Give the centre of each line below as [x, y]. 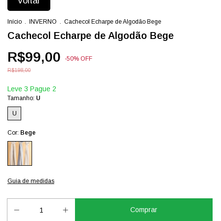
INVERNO [44, 22]
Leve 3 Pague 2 [32, 89]
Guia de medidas [31, 181]
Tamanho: [22, 98]
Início [15, 22]
